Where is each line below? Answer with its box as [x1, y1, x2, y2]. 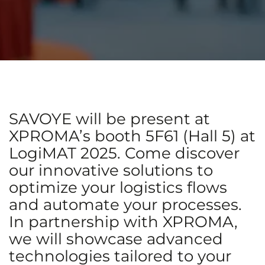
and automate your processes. [9, 195, 242, 214]
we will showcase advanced [9, 230, 223, 248]
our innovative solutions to [9, 161, 213, 180]
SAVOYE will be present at [9, 109, 210, 128]
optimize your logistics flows [9, 178, 227, 197]
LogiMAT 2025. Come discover [9, 144, 240, 163]
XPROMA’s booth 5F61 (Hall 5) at [9, 127, 256, 146]
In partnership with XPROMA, [9, 212, 238, 231]
